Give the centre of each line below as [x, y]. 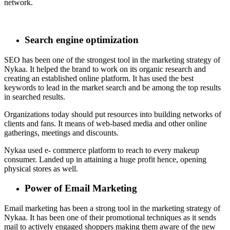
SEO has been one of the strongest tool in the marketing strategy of [112, 60]
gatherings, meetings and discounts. [61, 132]
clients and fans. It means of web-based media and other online [106, 123]
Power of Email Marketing [81, 188]
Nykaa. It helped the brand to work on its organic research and [105, 69]
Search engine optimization [82, 40]
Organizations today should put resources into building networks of [113, 114]
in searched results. [36, 97]
